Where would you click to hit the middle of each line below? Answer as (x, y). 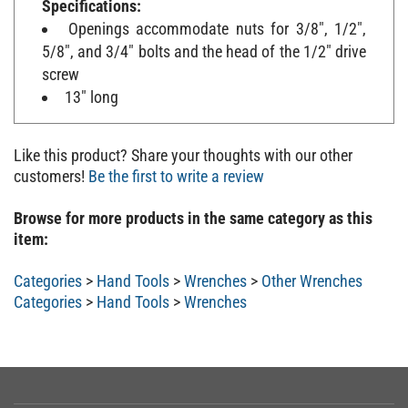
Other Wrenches (312, 271)
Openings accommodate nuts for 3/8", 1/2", (217, 20)
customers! (51, 167)
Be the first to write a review (176, 167)
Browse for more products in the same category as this (193, 209)
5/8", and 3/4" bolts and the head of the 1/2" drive (204, 43)
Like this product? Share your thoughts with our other (183, 146)
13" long (92, 88)
